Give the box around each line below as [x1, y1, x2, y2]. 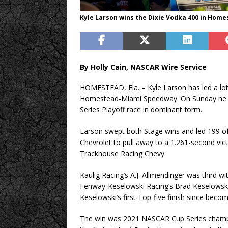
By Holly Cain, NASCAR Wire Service [80, 62, 207, 72]
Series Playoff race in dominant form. [80, 105, 202, 115]
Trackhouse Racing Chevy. [80, 149, 166, 159]
